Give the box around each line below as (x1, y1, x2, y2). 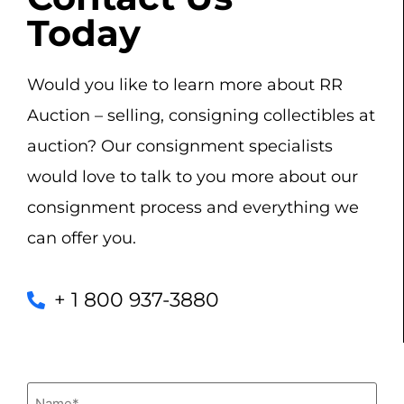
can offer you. (27, 228, 136, 249)
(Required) (69, 382, 129, 398)
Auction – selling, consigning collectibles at (27, 106, 375, 126)
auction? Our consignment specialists (27, 136, 333, 157)
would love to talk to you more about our (27, 167, 358, 188)
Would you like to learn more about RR (27, 75, 343, 96)
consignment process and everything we (27, 197, 359, 218)
